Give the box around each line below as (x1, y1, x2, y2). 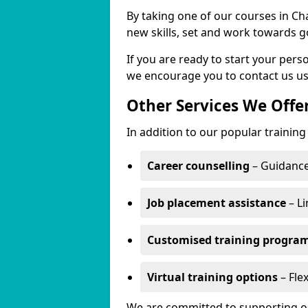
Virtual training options (147, 269, 278, 285)
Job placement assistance (147, 195, 286, 210)
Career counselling (147, 158, 250, 173)
